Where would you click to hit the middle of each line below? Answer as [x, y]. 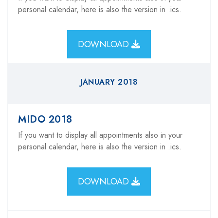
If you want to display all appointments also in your [100, 135]
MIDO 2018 [45, 119]
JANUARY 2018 [109, 82]
